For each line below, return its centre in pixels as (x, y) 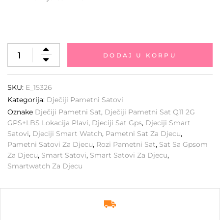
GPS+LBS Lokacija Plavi (48, 123)
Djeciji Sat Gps (117, 123)
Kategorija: (27, 100)
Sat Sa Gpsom (183, 144)
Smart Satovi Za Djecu (129, 155)
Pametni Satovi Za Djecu (50, 144)
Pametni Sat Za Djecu (143, 134)
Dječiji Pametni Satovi (85, 100)
